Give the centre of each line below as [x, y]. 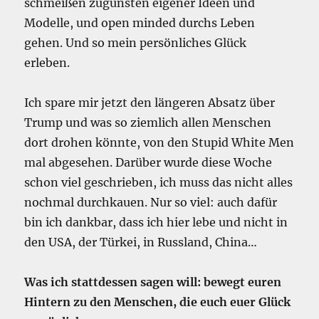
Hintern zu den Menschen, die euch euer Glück [158, 302]
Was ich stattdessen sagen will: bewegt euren [153, 282]
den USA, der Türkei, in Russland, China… [141, 242]
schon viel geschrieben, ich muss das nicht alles [159, 183]
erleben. [47, 63]
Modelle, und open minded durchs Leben [140, 23]
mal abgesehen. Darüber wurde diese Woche [148, 163]
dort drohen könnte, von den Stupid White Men [159, 143]
